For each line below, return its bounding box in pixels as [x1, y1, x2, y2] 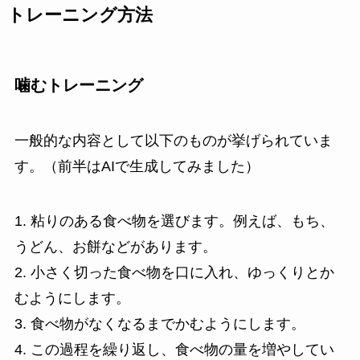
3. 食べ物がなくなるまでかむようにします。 [14, 316, 305, 333]
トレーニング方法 [6, 5, 153, 25]
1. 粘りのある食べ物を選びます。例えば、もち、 [14, 213, 334, 230]
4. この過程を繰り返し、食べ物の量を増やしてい [14, 342, 334, 358]
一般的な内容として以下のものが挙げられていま [14, 133, 333, 149]
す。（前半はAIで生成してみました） [14, 158, 260, 175]
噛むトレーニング [14, 76, 143, 94]
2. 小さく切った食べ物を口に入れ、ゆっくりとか [14, 264, 334, 281]
